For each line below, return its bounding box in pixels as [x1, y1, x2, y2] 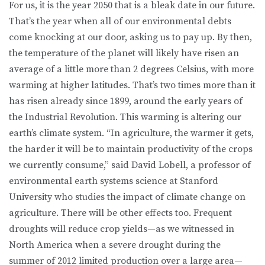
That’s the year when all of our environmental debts [9, 15, 231, 28]
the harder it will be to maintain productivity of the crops [9, 143, 253, 156]
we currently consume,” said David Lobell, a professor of [9, 159, 251, 172]
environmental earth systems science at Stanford [9, 175, 218, 188]
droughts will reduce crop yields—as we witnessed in [9, 223, 234, 235]
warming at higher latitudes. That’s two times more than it [9, 79, 256, 92]
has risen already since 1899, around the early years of [9, 95, 243, 108]
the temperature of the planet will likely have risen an [9, 47, 239, 60]
